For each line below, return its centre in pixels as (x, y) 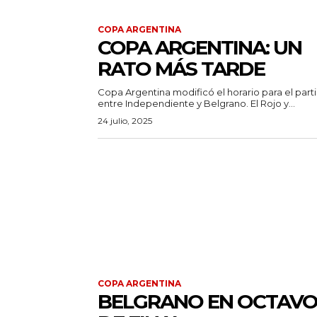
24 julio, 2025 (125, 121)
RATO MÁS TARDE (181, 69)
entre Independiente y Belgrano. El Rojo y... (273, 104)
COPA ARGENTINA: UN (200, 48)
